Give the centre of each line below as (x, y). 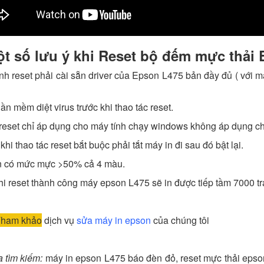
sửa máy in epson (113, 220)
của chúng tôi (180, 220)
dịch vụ (59, 220)
